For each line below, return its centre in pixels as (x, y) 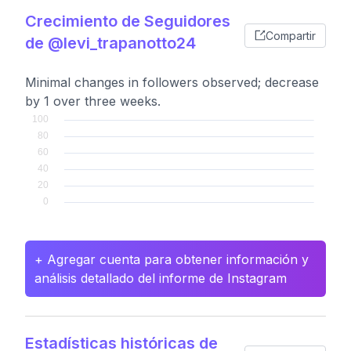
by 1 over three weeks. (93, 101)
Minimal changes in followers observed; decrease (172, 82)
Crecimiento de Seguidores (128, 21)
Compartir (291, 35)
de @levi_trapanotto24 (110, 43)
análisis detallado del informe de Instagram (161, 278)
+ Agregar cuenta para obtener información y (172, 259)
